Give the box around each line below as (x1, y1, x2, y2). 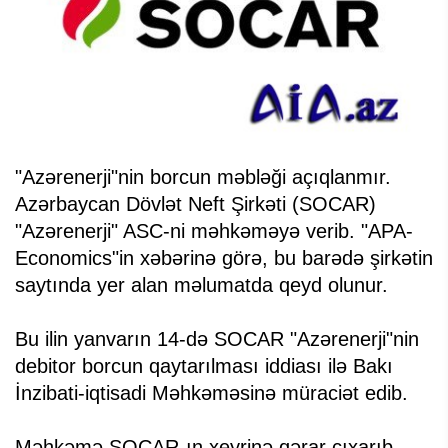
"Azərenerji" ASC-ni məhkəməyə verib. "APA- (15, 220, 413, 243)
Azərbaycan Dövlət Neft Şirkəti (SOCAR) (15, 193, 376, 216)
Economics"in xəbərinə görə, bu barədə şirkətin (15, 247, 433, 270)
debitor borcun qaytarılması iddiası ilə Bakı (15, 355, 393, 378)
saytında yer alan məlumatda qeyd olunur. (15, 274, 388, 297)
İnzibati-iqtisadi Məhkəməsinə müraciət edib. (15, 382, 408, 405)
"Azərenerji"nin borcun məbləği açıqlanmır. (15, 166, 391, 189)
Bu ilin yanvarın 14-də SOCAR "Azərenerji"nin (15, 328, 419, 351)
